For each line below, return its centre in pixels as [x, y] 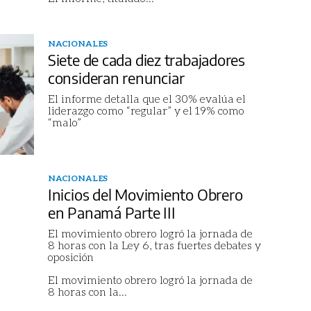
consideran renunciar [116, 78]
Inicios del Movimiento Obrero [145, 194]
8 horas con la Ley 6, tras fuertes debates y [154, 244]
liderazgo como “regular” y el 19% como [146, 110]
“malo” [64, 122]
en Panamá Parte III [111, 212]
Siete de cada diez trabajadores [146, 60]
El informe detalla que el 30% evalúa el [146, 99]
